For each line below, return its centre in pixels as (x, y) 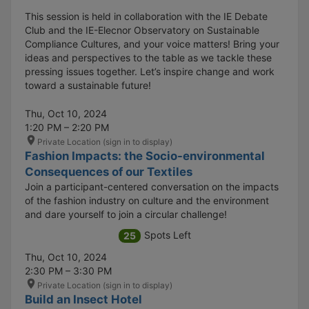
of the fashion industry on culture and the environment (147, 200)
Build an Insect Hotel (83, 300)
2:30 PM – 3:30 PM (68, 271)
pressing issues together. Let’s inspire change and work (150, 71)
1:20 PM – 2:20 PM (67, 127)
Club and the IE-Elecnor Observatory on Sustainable (142, 30)
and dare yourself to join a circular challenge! (126, 214)
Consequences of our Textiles (109, 171)
